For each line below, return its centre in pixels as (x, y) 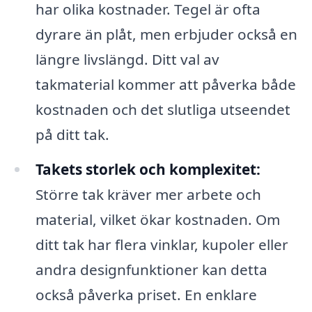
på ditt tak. (72, 135)
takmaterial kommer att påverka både (165, 85)
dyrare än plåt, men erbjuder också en (166, 34)
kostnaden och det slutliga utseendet (163, 110)
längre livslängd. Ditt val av (127, 60)
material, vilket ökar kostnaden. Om (157, 220)
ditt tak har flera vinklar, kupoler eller (162, 245)
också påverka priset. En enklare (146, 295)
